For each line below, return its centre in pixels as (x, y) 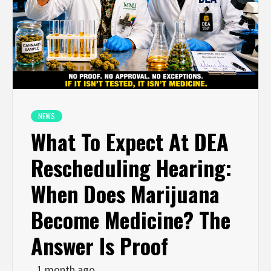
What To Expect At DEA (130, 141)
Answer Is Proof (100, 245)
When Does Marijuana (125, 193)
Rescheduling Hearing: (131, 167)
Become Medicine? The (131, 219)
